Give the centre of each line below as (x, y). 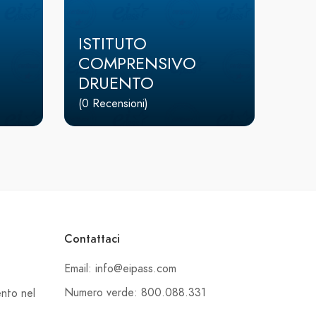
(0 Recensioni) (113, 104)
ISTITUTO (113, 44)
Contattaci (92, 239)
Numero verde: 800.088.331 (135, 293)
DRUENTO (116, 83)
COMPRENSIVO (137, 63)
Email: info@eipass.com (120, 269)
